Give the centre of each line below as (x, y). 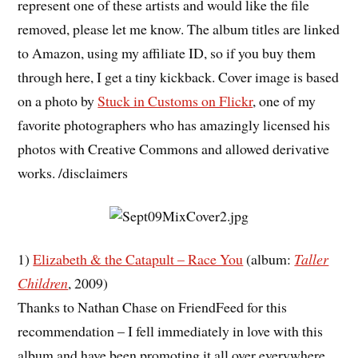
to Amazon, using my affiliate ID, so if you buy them (167, 53)
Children (43, 282)
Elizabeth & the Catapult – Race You (138, 259)
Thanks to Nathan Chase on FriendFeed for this (153, 306)
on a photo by (58, 101)
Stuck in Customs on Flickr (175, 101)
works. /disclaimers (73, 173)
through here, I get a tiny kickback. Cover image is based (179, 77)
